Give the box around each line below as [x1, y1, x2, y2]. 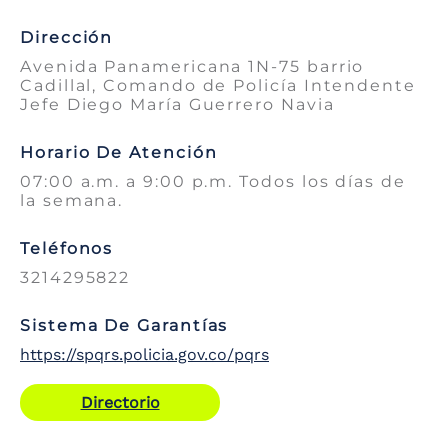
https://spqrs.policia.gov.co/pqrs [20, 345, 269, 365]
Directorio [80, 393, 160, 413]
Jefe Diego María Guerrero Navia [20, 95, 335, 115]
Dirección [20, 28, 114, 48]
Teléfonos [20, 239, 114, 259]
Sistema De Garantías [20, 316, 229, 336]
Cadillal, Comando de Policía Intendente [20, 76, 416, 96]
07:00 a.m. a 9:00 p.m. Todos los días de [20, 172, 406, 192]
